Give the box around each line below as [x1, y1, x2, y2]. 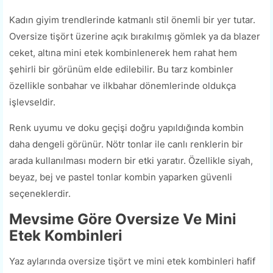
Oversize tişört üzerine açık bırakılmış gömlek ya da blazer [9, 30, 260, 43]
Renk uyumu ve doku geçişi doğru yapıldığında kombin [9, 122, 244, 134]
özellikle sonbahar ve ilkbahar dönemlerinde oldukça [9, 80, 236, 92]
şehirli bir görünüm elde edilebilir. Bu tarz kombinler [9, 63, 233, 76]
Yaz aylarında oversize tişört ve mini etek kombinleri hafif [9, 255, 255, 268]
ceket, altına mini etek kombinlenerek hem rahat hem [9, 47, 237, 59]
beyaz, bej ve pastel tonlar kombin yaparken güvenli [9, 171, 232, 183]
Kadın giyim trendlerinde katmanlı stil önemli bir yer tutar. [9, 14, 255, 26]
